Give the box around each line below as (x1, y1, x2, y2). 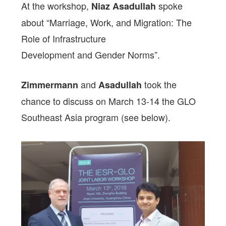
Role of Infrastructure (21, 32, 106, 45)
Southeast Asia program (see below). (21, 110, 171, 124)
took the (142, 78, 177, 91)
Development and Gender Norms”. (21, 48, 160, 61)
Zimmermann (21, 78, 79, 91)
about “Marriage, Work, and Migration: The (21, 16, 192, 29)
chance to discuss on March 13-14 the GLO (21, 94, 196, 107)
